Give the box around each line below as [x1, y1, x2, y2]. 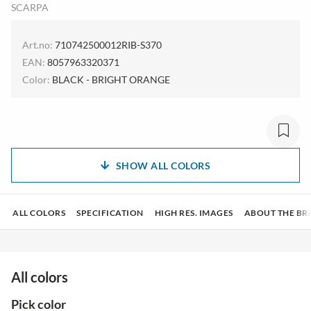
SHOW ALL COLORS [115, 159, 210, 171]
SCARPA [11, 1, 49, 13]
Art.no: [22, 39, 53, 51]
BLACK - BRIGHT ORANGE [52, 74, 170, 85]
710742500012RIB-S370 [55, 39, 162, 51]
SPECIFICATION [76, 208, 144, 218]
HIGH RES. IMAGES [154, 208, 233, 218]
